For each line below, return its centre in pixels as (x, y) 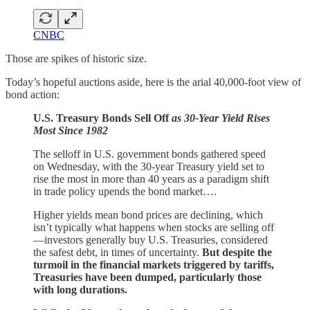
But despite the (237, 253)
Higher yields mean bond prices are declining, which (148, 215)
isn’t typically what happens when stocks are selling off (154, 228)
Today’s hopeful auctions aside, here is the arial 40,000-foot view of (153, 82)
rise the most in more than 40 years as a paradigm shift (151, 179)
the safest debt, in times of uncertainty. (118, 253)
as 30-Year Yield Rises (221, 118)
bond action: (33, 95)
